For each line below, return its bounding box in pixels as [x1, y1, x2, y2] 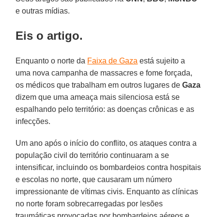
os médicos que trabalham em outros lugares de [15, 80, 183, 89]
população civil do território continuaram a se [15, 151, 170, 159]
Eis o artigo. [15, 29, 83, 42]
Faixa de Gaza [87, 56, 138, 65]
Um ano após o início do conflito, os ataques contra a [15, 139, 197, 147]
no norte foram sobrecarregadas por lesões [15, 199, 163, 208]
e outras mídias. [15, 6, 70, 15]
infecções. [15, 117, 51, 125]
